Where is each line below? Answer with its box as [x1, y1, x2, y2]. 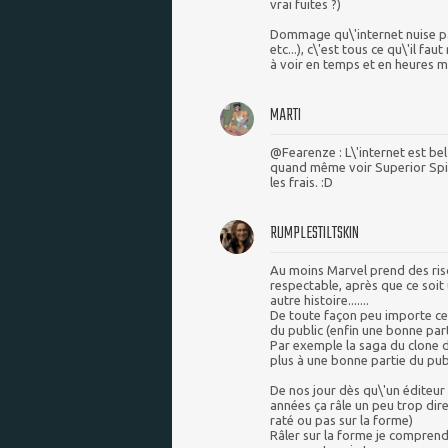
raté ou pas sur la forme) [270, 413, 413, 428]
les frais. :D [270, 175, 333, 190]
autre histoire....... [270, 293, 369, 308]
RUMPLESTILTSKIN [270, 220, 359, 248]
